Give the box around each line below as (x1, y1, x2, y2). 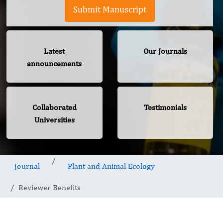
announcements (27, 59, 82, 69)
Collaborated (32, 103, 77, 112)
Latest (44, 46, 65, 56)
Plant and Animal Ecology (68, 161, 155, 171)
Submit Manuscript (73, 4, 146, 15)
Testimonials (143, 103, 187, 112)
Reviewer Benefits (18, 183, 81, 193)
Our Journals (143, 46, 187, 56)
